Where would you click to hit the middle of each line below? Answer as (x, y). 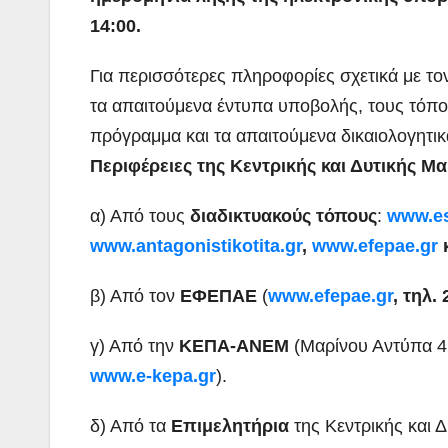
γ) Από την (134, 345)
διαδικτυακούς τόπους (283, 215)
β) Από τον (135, 295)
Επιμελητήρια (230, 425)
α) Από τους (140, 215)
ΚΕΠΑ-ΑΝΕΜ (234, 345)
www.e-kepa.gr (153, 375)
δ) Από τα (130, 425)
